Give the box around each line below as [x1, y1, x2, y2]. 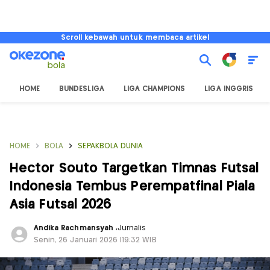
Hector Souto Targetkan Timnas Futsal [10, 162, 259, 175]
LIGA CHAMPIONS [123, 86, 186, 92]
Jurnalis [117, 225, 146, 231]
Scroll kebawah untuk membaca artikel [60, 34, 210, 41]
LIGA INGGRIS [204, 86, 253, 92]
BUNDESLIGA [59, 86, 104, 92]
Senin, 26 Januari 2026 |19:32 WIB [34, 237, 157, 243]
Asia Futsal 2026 [10, 198, 112, 211]
